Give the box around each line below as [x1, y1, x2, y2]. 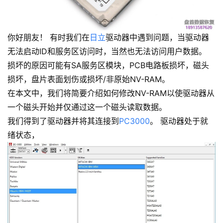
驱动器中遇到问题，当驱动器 [106, 32, 209, 42]
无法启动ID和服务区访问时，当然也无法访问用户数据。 [7, 46, 207, 56]
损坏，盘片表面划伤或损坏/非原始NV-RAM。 [7, 74, 170, 84]
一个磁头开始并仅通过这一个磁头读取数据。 [7, 102, 167, 112]
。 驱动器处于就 [150, 115, 208, 126]
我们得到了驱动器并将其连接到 [7, 115, 119, 126]
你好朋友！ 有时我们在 [7, 32, 90, 42]
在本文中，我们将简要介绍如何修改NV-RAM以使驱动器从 [7, 88, 215, 98]
